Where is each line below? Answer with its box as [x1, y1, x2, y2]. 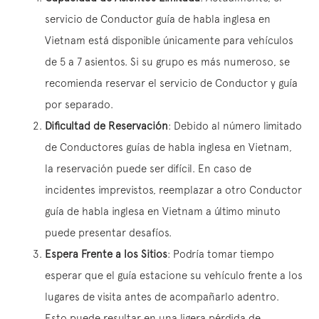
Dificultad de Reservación [45, 120, 168, 132]
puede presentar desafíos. [45, 226, 172, 239]
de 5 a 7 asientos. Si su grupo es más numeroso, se [45, 56, 290, 68]
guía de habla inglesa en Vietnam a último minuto [45, 205, 281, 217]
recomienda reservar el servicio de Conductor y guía [45, 77, 298, 89]
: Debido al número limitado [168, 120, 302, 132]
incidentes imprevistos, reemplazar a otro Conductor [45, 184, 302, 196]
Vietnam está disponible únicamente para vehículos [45, 34, 293, 46]
